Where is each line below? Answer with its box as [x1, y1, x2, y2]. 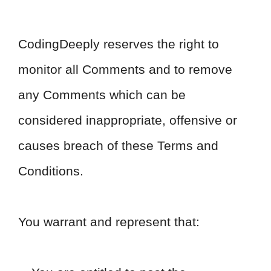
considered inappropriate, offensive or [18, 113, 237, 127]
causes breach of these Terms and [18, 139, 218, 152]
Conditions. [18, 164, 83, 178]
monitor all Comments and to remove [18, 62, 232, 76]
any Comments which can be [18, 88, 186, 102]
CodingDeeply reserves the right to [18, 37, 219, 51]
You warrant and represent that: [18, 215, 200, 229]
